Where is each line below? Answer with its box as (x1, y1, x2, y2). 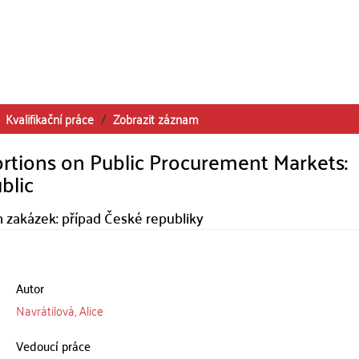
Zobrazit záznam (113, 107, 199, 130)
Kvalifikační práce (6, 107, 94, 130)
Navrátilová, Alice (15, 299, 103, 321)
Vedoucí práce (15, 334, 91, 357)
